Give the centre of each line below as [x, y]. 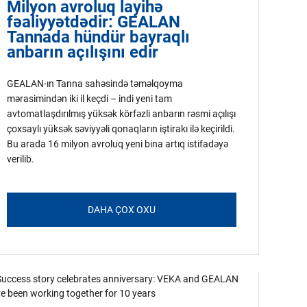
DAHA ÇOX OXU [121, 210]
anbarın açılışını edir [82, 52]
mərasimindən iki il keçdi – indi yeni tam [89, 99]
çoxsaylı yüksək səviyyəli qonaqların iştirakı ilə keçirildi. [121, 129]
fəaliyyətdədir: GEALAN [93, 22]
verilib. [20, 159]
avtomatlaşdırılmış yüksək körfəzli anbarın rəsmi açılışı [121, 114]
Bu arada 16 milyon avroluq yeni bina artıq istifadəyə [117, 144]
